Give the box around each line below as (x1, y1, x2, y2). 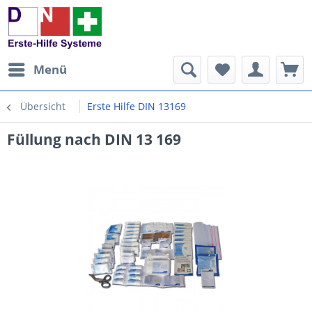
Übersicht (20, 100, 65, 113)
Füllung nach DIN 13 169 (7, 130, 181, 149)
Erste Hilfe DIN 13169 (87, 100, 186, 113)
